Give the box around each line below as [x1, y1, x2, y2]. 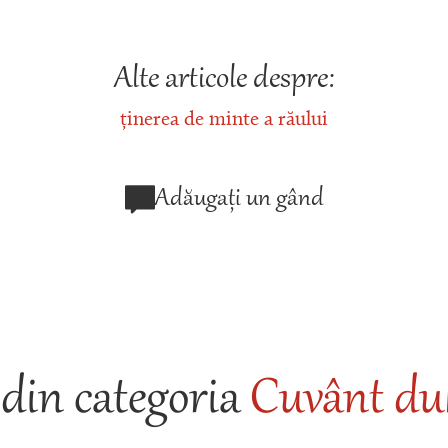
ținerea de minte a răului [120, 110, 328, 131]
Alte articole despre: [114, 62, 334, 100]
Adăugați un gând [154, 183, 324, 214]
